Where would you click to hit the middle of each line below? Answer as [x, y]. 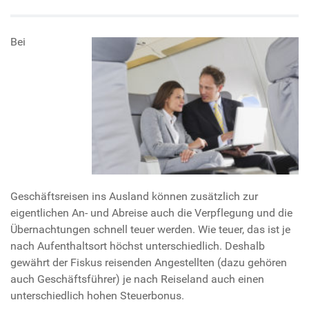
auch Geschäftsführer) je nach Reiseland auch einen [137, 279]
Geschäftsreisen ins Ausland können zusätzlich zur [134, 197]
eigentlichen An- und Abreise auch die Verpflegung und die [151, 213]
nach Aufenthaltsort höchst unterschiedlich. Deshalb [138, 246]
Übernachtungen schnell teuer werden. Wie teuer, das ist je [150, 230]
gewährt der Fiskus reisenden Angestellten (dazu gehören [149, 263]
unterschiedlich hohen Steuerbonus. [97, 296]
